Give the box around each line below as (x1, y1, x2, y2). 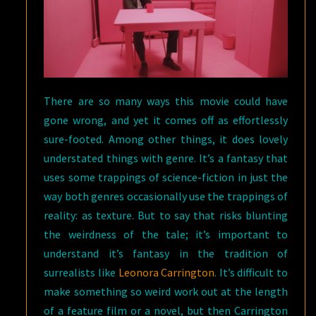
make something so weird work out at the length (44, 284, 288, 298)
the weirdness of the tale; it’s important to (44, 226, 288, 241)
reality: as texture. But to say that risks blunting (44, 207, 288, 222)
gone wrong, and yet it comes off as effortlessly (44, 112, 288, 127)
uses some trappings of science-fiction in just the (44, 169, 288, 184)
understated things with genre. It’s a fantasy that (44, 150, 288, 165)
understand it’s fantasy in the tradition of (44, 245, 288, 260)
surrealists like (44, 265, 119, 279)
